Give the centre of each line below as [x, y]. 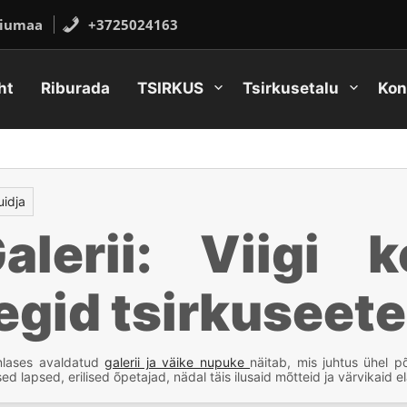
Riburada [75, 88]
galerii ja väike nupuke [178, 362]
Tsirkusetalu [290, 88]
